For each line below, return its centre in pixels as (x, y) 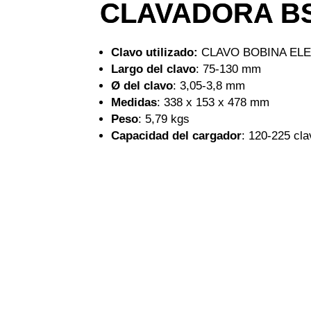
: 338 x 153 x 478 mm (213, 102)
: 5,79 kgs (163, 119)
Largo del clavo (153, 69)
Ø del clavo (142, 86)
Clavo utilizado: (154, 52)
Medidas (134, 102)
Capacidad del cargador (176, 136)
